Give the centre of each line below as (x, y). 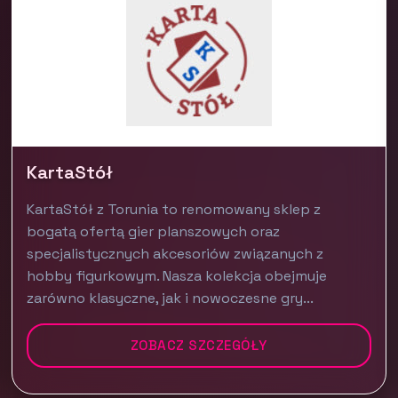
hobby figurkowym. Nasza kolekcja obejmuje (177, 276)
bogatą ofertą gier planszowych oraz (154, 231)
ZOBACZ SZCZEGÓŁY (199, 345)
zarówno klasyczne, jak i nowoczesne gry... (171, 298)
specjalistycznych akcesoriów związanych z (175, 254)
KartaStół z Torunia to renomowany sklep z (174, 209)
